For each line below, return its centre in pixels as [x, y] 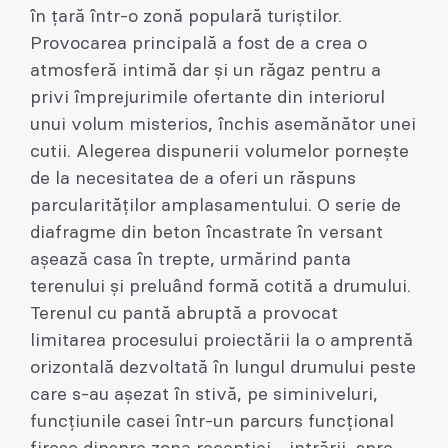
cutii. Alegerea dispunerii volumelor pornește [219, 151]
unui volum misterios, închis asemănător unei [223, 124]
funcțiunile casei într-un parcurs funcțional [212, 421]
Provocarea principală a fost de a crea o [198, 43]
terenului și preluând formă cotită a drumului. [220, 286]
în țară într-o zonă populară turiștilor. [186, 16]
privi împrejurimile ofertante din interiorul [207, 97]
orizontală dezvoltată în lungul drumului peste [223, 367]
